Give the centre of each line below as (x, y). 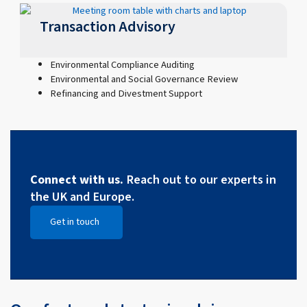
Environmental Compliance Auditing (122, 64)
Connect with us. (76, 179)
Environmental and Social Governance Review (144, 79)
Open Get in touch (139, 229)
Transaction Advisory (108, 27)
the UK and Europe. (82, 196)
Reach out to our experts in (199, 179)
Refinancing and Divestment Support (126, 93)
